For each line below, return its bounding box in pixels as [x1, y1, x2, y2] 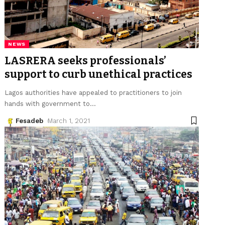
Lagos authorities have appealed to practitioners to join [5, 88, 182, 96]
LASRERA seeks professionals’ [5, 54, 167, 67]
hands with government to [5, 99, 90, 107]
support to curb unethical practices [5, 67, 193, 81]
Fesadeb [16, 117, 44, 125]
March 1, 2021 [48, 117, 90, 125]
